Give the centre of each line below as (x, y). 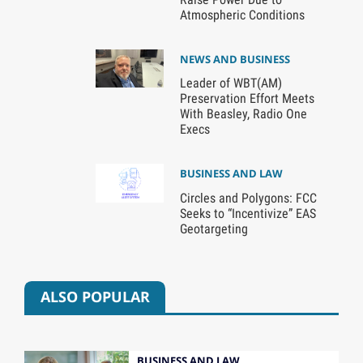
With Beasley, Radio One (243, 114)
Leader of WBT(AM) (231, 83)
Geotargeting (214, 229)
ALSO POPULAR (95, 297)
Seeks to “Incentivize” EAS (248, 214)
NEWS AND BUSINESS (235, 59)
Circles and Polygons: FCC (248, 199)
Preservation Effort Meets (247, 99)
